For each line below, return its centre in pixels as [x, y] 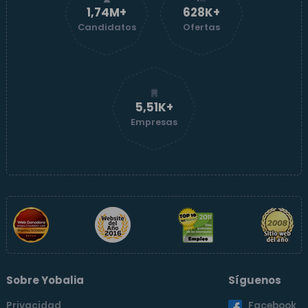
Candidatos [107, 27]
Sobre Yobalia [45, 280]
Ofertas [201, 27]
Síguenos [255, 280]
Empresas [154, 122]
